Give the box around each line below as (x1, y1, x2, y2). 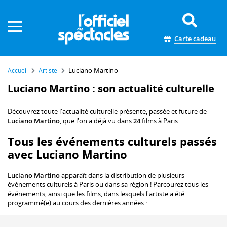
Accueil (12, 67, 28, 74)
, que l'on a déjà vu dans (60, 116, 133, 126)
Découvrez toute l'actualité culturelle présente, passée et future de (8, 107, 207, 117)
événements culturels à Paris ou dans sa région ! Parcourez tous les (8, 180, 208, 190)
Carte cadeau (174, 34, 216, 44)
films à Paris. (140, 116, 179, 126)
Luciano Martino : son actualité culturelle (8, 81, 214, 96)
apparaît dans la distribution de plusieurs (60, 171, 184, 180)
